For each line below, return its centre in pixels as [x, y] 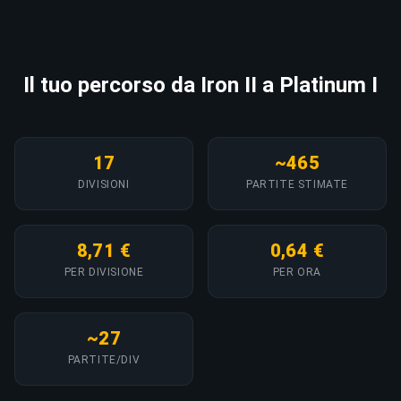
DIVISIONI [104, 184]
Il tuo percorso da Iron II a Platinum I [200, 85]
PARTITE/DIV [104, 359]
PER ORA [297, 272]
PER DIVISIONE [104, 272]
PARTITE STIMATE [297, 184]
